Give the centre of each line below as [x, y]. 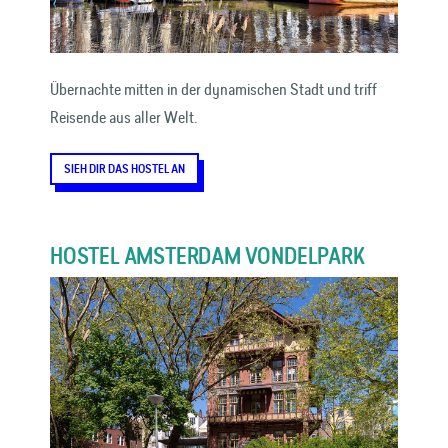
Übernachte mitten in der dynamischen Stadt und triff [213, 89]
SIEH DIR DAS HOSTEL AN [124, 169]
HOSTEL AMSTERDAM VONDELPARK [207, 256]
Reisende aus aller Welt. [123, 117]
